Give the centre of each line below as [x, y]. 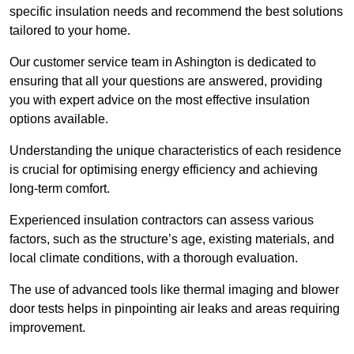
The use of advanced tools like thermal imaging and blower [174, 290]
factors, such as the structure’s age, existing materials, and [172, 239]
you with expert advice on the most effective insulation [160, 100]
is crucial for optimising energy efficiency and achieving [164, 170]
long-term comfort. [61, 189]
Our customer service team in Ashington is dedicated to [163, 62]
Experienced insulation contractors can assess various [162, 220]
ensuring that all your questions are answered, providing [166, 81]
